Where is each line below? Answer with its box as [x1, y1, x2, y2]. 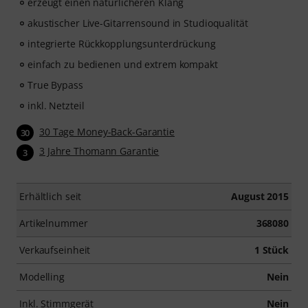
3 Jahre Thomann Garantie [39, 144, 159, 158]
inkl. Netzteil [27, 99, 85, 112]
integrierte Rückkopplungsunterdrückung [27, 37, 216, 50]
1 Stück [254, 243, 289, 256]
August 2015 [231, 189, 289, 203]
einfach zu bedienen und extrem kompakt [27, 58, 218, 71]
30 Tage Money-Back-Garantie [39, 125, 175, 138]
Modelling [19, 269, 65, 283]
